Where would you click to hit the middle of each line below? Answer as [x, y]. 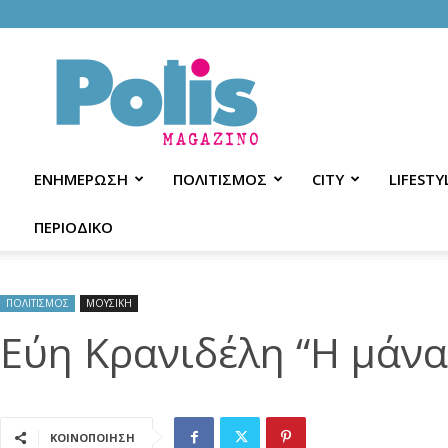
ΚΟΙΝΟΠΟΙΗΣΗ [92, 437]
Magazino [221, 86]
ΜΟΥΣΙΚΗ [109, 303]
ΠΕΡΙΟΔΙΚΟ [73, 227]
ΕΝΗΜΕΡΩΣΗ [81, 179]
